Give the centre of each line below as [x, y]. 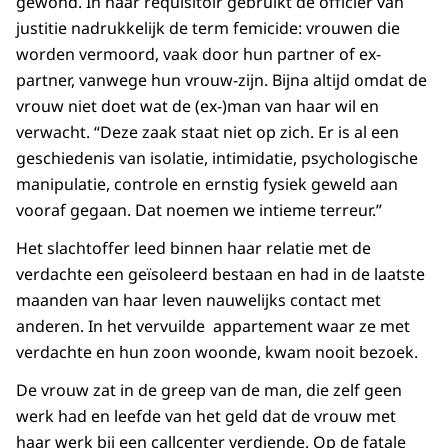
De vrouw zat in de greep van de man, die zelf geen [209, 390]
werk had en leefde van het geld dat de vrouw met [206, 416]
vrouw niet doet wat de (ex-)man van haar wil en [197, 106]
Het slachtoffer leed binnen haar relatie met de [193, 248]
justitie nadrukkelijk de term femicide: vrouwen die [208, 28]
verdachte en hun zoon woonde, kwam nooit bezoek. [217, 352]
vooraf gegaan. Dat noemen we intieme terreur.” [199, 210]
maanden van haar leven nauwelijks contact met [198, 300]
